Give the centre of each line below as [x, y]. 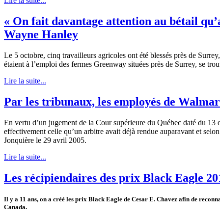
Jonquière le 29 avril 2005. [45, 140]
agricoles [112, 55]
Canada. [15, 207]
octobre [32, 55]
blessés [161, 55]
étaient [14, 64]
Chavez [167, 199]
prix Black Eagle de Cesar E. [115, 199]
